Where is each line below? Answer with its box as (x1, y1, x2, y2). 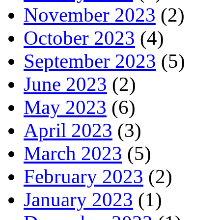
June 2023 (24, 73, 107, 96)
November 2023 (24, 4, 156, 27)
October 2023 (24, 27, 135, 50)
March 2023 (24, 142, 122, 165)
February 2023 (24, 165, 143, 188)
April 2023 (24, 119, 112, 142)
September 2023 (24, 50, 156, 73)
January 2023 (24, 189, 133, 211)
